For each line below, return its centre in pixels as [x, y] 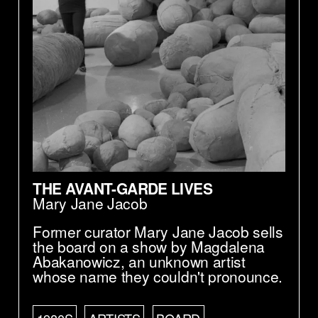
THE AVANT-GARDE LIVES [122, 188]
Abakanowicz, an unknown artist [139, 262]
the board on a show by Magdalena [149, 247]
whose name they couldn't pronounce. [158, 276]
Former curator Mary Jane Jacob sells [158, 232]
